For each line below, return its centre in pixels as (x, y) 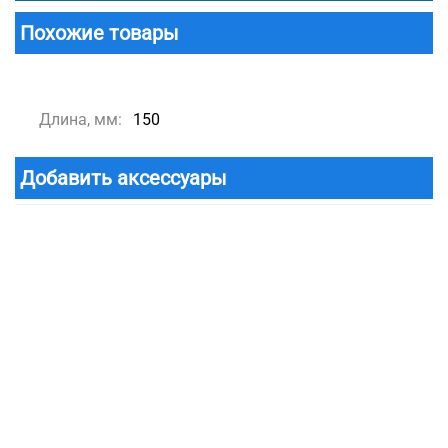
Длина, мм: (80, 120)
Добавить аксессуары (123, 178)
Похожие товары (99, 33)
